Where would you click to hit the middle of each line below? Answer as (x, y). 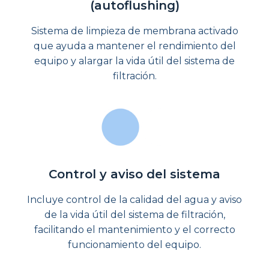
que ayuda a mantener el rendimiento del (134, 46)
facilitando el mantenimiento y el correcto (134, 229)
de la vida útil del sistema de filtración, (134, 214)
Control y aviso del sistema (134, 174)
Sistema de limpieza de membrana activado (134, 31)
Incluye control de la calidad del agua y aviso (134, 199)
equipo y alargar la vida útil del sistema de (134, 61)
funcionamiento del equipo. (134, 244)
